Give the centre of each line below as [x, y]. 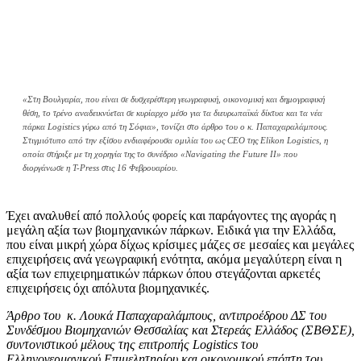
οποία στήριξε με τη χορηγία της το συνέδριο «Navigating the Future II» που [160, 154]
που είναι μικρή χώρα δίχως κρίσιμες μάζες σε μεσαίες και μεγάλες [180, 245]
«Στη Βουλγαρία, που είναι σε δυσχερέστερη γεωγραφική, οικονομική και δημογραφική [174, 100]
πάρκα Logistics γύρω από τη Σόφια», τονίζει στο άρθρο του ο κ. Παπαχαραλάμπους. [175, 127]
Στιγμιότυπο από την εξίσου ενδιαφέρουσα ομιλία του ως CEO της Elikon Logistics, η [175, 141]
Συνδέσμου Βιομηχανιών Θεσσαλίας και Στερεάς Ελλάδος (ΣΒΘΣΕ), [180, 330]
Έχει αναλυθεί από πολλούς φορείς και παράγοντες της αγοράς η [171, 216]
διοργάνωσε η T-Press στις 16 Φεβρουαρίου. [102, 168]
